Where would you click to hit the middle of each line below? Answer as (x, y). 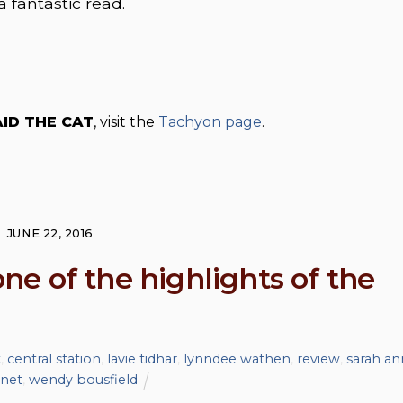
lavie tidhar (142, 359)
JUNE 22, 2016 (50, 233)
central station (54, 359)
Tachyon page (210, 122)
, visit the (126, 122)
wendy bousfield (83, 380)
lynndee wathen (237, 359)
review (318, 359)
